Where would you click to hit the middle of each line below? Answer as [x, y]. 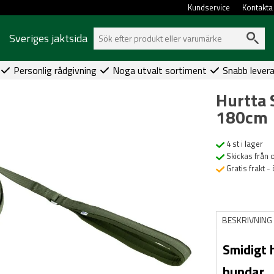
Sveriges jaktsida [48, 38]
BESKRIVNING [247, 220]
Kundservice [209, 7]
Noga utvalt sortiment [159, 70]
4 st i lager [243, 144]
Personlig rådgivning [55, 70]
